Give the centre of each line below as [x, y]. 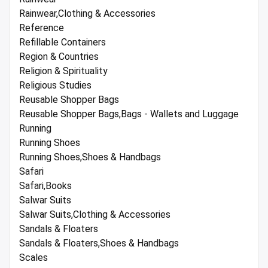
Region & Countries [59, 57]
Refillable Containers [63, 42]
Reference [42, 28]
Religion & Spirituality [63, 71]
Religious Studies [55, 86]
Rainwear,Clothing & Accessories [87, 14]
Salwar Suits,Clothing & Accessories [95, 215]
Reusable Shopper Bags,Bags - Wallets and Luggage [129, 114]
